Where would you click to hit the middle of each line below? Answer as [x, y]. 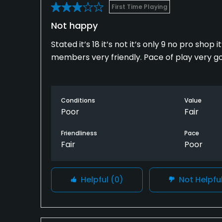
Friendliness [79, 133]
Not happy [74, 26]
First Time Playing [139, 7]
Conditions [78, 101]
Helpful [95, 180]
